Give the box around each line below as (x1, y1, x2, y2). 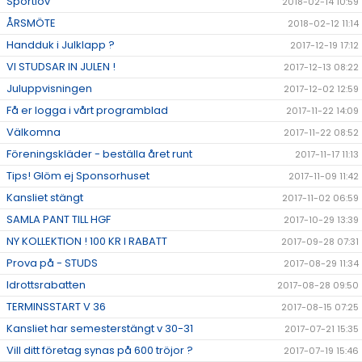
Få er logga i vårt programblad (6, 103, 168, 119)
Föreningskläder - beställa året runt (6, 146, 192, 162)
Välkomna (6, 124, 61, 141)
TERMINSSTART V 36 (6, 299, 106, 315)
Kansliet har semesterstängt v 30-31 (6, 321, 193, 337)
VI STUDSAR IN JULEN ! (6, 59, 116, 75)
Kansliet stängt (6, 190, 83, 206)
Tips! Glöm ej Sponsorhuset (6, 168, 149, 184)
